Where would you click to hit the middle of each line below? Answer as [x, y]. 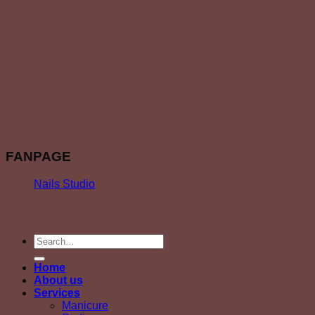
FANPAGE [38, 156]
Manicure [85, 305]
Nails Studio [64, 184]
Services [57, 292]
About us [58, 280]
